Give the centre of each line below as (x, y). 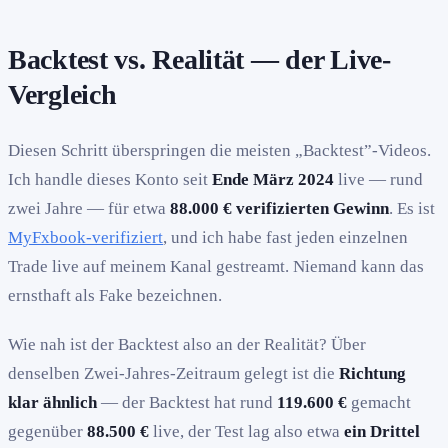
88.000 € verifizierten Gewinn (279, 208)
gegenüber (47, 431)
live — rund (378, 179)
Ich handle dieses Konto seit (110, 179)
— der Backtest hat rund (187, 402)
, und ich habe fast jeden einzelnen (285, 237)
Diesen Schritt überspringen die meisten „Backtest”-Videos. (219, 150)
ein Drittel (382, 431)
